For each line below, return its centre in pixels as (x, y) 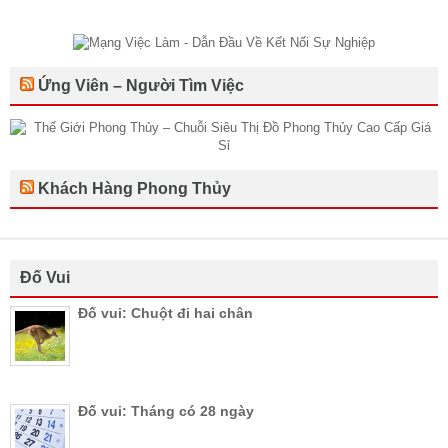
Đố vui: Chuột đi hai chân (165, 312)
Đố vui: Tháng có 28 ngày (166, 410)
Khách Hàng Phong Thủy (134, 188)
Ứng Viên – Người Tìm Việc (141, 85)
